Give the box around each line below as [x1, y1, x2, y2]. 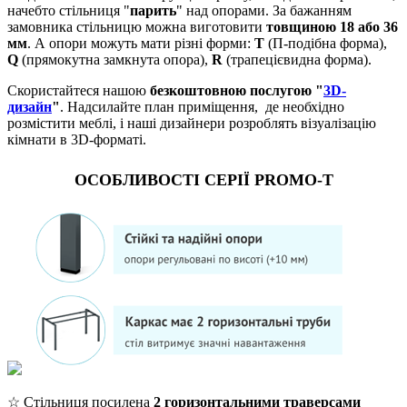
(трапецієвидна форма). [223, 51, 372, 67]
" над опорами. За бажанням [176, 2, 352, 18]
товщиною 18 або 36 [266, 18, 398, 35]
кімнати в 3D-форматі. [7, 131, 146, 147]
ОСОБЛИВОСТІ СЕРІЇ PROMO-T [74, 170, 333, 189]
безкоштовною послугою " [150, 82, 323, 98]
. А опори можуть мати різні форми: [27, 35, 254, 51]
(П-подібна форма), [264, 35, 387, 51]
